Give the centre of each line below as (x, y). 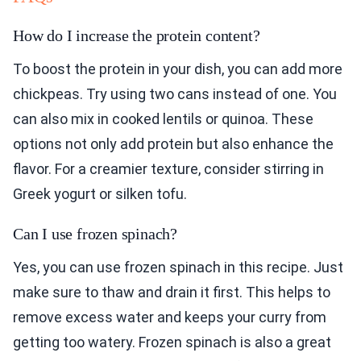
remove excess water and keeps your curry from (170, 317)
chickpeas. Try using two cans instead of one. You (175, 94)
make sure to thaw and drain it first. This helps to (172, 293)
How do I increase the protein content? (137, 36)
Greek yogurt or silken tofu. (100, 194)
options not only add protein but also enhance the (173, 144)
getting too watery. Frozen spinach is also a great (172, 342)
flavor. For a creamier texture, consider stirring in (168, 169)
